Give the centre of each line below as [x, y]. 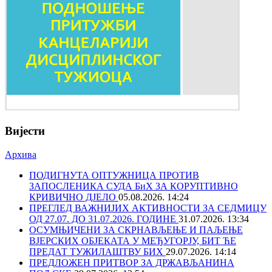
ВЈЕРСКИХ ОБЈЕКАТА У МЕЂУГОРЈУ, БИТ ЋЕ [133, 240]
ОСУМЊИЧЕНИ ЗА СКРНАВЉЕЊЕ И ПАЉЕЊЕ [136, 229]
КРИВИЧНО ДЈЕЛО [74, 197]
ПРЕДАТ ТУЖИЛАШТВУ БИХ [97, 251]
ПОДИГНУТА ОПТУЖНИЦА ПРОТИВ [114, 175]
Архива [21, 154]
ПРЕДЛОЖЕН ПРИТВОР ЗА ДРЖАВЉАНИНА [132, 262]
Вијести [25, 131]
